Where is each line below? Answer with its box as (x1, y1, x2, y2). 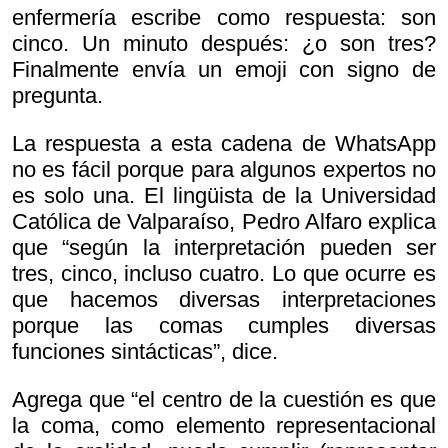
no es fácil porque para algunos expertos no (12, 157, 436, 183)
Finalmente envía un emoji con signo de (12, 57, 436, 83)
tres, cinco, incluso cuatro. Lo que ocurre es (12, 261, 436, 287)
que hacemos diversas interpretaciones (12, 287, 436, 313)
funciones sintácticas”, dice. (12, 339, 278, 365)
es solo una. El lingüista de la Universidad (12, 183, 436, 209)
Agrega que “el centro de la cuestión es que (12, 387, 436, 413)
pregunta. (12, 83, 103, 109)
